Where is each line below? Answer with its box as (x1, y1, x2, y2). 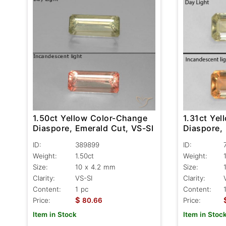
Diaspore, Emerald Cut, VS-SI (33, 123, 154, 133)
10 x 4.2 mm (75, 162, 116, 171)
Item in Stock (33, 210, 77, 218)
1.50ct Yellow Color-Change (33, 112, 148, 123)
